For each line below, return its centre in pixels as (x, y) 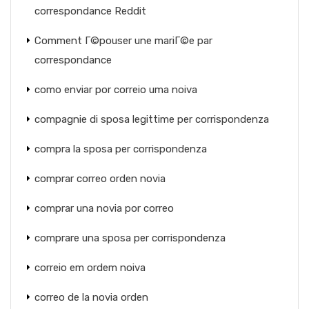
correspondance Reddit (90, 11)
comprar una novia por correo (104, 208)
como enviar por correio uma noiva (116, 90)
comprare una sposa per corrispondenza (130, 238)
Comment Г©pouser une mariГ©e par (123, 41)
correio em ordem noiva (90, 268)
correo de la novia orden (91, 297)
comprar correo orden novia (100, 179)
